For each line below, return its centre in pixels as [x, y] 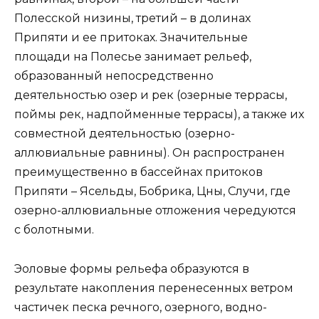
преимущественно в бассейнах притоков [138, 172]
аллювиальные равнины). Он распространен [150, 153]
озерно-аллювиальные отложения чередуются [155, 211]
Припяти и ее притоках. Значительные [131, 38]
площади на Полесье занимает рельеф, [133, 57]
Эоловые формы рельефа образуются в [132, 268]
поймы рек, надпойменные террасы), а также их [159, 115]
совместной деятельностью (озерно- [125, 134]
